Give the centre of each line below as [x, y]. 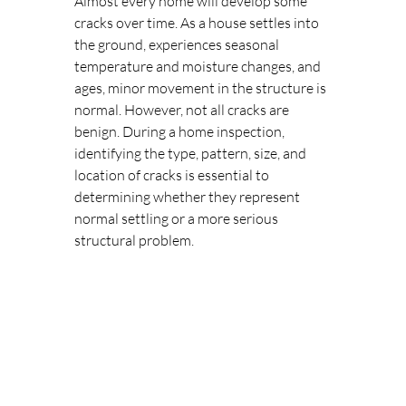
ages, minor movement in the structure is [202, 88]
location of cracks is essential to [173, 175]
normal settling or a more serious [178, 218]
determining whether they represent [188, 197]
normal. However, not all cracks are [183, 110]
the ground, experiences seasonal [178, 44]
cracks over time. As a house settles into [198, 23]
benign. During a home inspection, [181, 131]
